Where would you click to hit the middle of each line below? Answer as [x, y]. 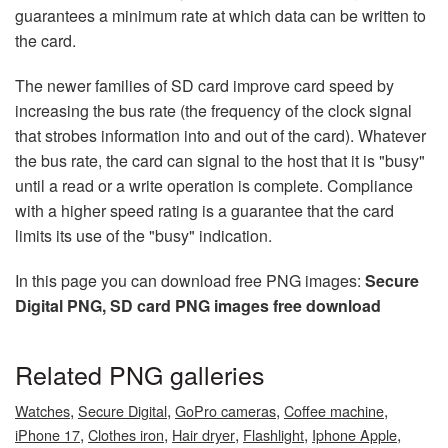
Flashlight [273, 434]
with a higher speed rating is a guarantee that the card [204, 210]
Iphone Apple [354, 434]
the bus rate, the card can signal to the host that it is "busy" [220, 160]
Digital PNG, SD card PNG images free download [198, 305]
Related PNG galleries [140, 374]
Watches [42, 410]
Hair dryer [203, 434]
